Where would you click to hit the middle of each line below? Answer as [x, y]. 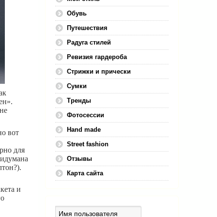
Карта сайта [85, 173]
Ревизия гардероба [97, 57]
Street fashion [88, 144]
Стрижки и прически [99, 71]
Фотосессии [85, 115]
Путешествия [87, 28]
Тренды [79, 101]
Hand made [84, 130]
